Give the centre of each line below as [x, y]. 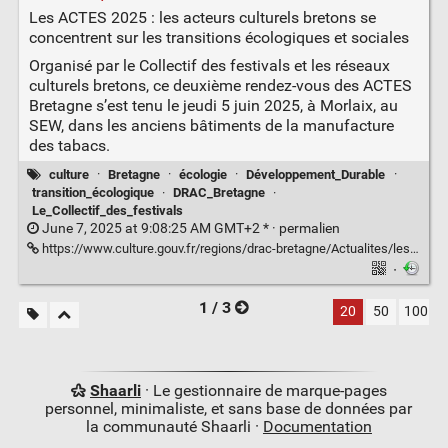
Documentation [317, 426]
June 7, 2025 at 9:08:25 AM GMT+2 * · [158, 228]
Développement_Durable [316, 174]
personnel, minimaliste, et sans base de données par [229, 408]
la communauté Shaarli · [174, 426]
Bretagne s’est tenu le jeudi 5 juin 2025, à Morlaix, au [213, 106]
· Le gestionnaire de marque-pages [263, 390]
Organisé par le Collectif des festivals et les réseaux [209, 66]
